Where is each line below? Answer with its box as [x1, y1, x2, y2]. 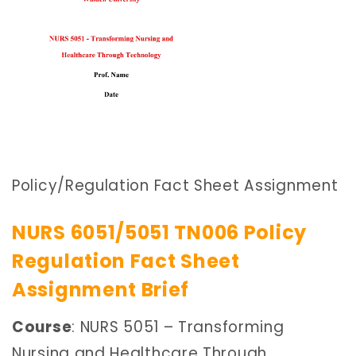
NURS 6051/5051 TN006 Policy [12, 219, 307, 246]
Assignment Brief [12, 276, 190, 303]
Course [12, 316, 72, 339]
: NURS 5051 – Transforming [72, 316, 284, 339]
